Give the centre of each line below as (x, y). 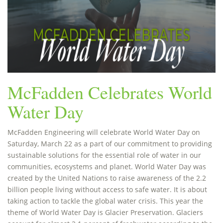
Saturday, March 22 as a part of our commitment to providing (110, 144)
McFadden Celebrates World (110, 92)
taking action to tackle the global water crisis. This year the (105, 201)
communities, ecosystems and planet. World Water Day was (107, 167)
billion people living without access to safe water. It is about (107, 189)
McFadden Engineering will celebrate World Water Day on (104, 132)
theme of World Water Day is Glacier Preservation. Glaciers (105, 212)
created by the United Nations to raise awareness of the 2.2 (107, 178)
